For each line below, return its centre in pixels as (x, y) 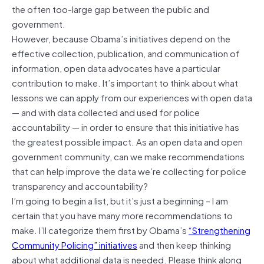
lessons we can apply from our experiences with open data (132, 97)
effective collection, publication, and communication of (126, 53)
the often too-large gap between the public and (110, 9)
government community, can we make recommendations (128, 156)
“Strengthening (220, 230)
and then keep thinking (184, 244)
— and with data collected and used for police (106, 112)
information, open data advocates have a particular (116, 67)
